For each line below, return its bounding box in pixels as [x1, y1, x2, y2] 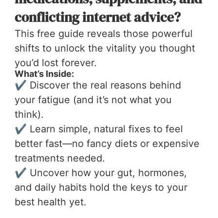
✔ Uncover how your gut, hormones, [15, 166, 187, 179]
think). [15, 108, 44, 120]
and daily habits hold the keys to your [15, 181, 187, 193]
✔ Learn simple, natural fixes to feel [15, 123, 183, 135]
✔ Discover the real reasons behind [15, 79, 181, 91]
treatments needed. [15, 152, 105, 164]
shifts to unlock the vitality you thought [15, 42, 195, 54]
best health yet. [15, 196, 87, 208]
